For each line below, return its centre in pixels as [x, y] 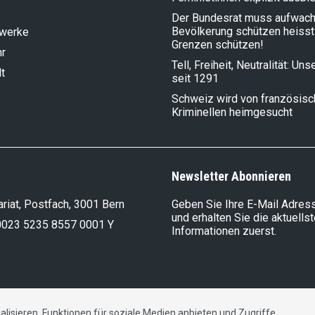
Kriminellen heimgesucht [232, 112]
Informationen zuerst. [224, 231]
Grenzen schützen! [218, 45]
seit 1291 [195, 79]
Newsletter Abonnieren [231, 176]
